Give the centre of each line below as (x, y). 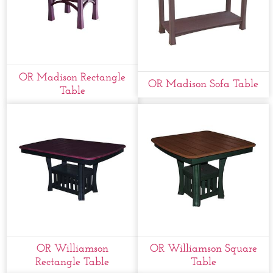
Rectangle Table (73, 262)
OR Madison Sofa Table (204, 85)
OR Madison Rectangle (73, 78)
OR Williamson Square (203, 249)
